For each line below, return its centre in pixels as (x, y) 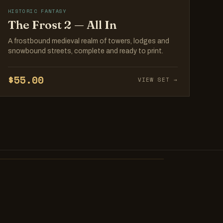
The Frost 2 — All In (62, 25)
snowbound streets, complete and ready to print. (85, 51)
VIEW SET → (158, 80)
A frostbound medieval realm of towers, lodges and (88, 41)
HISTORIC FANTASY (37, 11)
